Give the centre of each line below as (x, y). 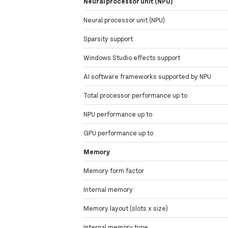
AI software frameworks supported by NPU (148, 77)
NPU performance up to (118, 114)
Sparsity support (108, 39)
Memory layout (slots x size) (126, 208)
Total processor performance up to (136, 95)
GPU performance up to (119, 133)
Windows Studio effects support (132, 58)
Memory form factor (114, 171)
